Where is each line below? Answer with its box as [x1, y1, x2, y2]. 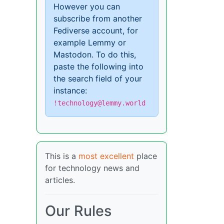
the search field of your [53, 73, 142, 84]
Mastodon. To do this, [53, 49, 136, 60]
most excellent [78, 151, 134, 161]
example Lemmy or [53, 37, 126, 48]
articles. [45, 175, 75, 185]
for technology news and [45, 163, 139, 173]
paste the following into [53, 61, 143, 72]
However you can [53, 1, 120, 12]
